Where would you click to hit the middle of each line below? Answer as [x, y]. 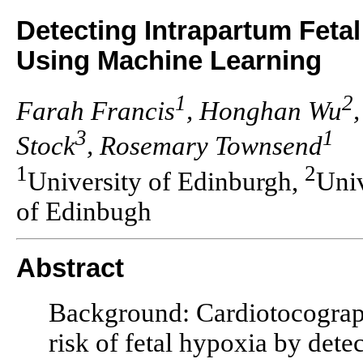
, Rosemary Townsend [205, 146]
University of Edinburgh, [166, 182]
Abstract [70, 269]
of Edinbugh [84, 212]
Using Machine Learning [169, 61]
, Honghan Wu [264, 111]
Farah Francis [96, 111]
